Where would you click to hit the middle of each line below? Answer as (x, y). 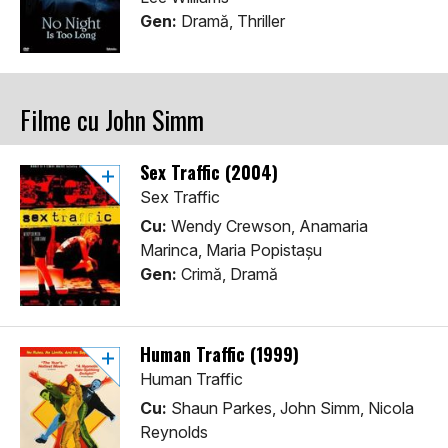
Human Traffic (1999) (219, 354)
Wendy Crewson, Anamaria (267, 226)
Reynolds (174, 432)
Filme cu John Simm (112, 120)
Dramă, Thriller (231, 21)
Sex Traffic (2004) (209, 172)
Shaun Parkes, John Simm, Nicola (290, 408)
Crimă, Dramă (227, 274)
